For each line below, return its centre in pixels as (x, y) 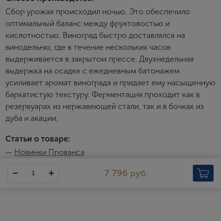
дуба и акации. (32, 118)
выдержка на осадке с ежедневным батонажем (92, 71)
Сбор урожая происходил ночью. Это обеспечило (98, 12)
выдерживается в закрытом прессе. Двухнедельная (100, 59)
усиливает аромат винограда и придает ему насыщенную (110, 83)
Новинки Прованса (49, 152)
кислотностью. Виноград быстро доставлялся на (95, 35)
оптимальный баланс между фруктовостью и (88, 23)
